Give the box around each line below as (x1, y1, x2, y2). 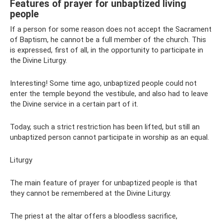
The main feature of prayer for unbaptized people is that (10, 178, 197, 187)
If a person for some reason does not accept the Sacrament (10, 25, 212, 34)
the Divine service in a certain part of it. (10, 100, 138, 109)
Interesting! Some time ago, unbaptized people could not (10, 79, 197, 88)
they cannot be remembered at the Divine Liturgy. (10, 189, 171, 198)
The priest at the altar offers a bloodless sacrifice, (10, 212, 177, 221)
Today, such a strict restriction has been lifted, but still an (10, 122, 200, 131)
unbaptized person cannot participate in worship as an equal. (10, 133, 209, 142)
